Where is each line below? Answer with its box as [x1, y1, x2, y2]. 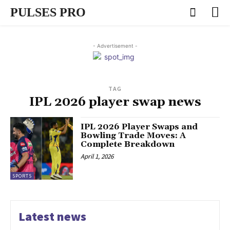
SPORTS [12, 172, 32, 179]
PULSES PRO [10, 6, 86, 19]
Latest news [18, 208, 86, 224]
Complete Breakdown [81, 139, 175, 149]
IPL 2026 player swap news [29, 94, 201, 110]
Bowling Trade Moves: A [81, 130, 186, 141]
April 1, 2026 [81, 151, 114, 161]
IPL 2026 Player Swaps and [81, 121, 198, 132]
